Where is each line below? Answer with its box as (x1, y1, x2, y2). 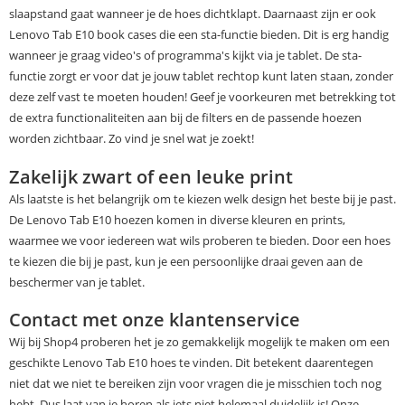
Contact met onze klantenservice (9, 307, 300, 333)
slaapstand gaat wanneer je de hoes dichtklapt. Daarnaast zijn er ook (9, 5, 376, 23)
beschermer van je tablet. (9, 273, 145, 290)
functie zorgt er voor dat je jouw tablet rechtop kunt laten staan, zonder (9, 68, 393, 85)
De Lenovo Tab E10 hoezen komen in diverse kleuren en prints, (9, 211, 345, 228)
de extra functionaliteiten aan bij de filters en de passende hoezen (9, 109, 362, 127)
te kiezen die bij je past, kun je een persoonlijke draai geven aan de (9, 252, 363, 269)
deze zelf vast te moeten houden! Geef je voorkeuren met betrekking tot (9, 89, 396, 106)
